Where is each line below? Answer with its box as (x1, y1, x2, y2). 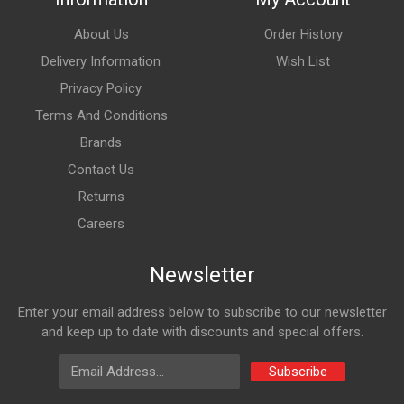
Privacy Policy (60, 80, 142, 96)
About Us (73, 26, 129, 42)
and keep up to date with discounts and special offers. (41, 324, 363, 340)
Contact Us (68, 161, 134, 178)
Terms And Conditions (34, 107, 168, 124)
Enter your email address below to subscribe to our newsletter (17, 304, 387, 320)
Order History (263, 26, 343, 42)
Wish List (276, 53, 330, 69)
